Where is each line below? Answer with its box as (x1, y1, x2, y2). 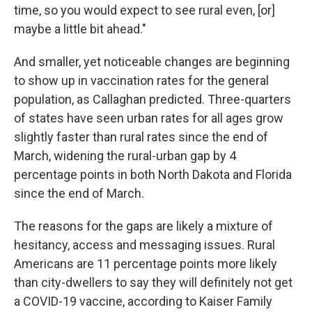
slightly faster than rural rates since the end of (14, 129, 268, 144)
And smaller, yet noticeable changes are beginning (14, 54, 290, 69)
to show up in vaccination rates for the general (14, 72, 269, 88)
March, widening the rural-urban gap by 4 (14, 148, 236, 163)
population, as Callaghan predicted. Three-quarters (14, 91, 291, 107)
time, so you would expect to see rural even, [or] (14, 2, 275, 17)
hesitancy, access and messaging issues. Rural (14, 237, 275, 252)
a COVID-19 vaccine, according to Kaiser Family (14, 293, 272, 309)
